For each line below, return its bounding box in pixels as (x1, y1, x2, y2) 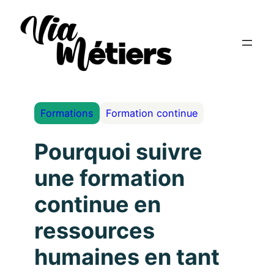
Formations (40, 107, 94, 119)
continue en (34, 191, 161, 218)
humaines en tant (34, 243, 220, 271)
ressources (34, 217, 155, 245)
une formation (34, 165, 185, 192)
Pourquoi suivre (34, 138, 202, 166)
